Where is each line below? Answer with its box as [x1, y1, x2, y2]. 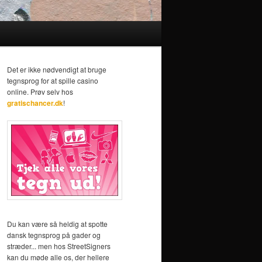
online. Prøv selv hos [7, 87, 73, 97]
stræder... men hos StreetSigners [7, 241, 111, 251]
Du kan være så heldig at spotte [7, 219, 108, 229]
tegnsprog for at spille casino [7, 75, 98, 86]
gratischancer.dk [7, 98, 63, 109]
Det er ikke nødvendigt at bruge [7, 64, 106, 75]
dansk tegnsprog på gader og [7, 230, 101, 240]
